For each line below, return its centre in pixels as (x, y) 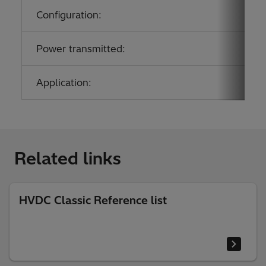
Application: (64, 82)
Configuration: (69, 15)
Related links (68, 158)
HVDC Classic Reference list (93, 200)
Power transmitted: (81, 48)
